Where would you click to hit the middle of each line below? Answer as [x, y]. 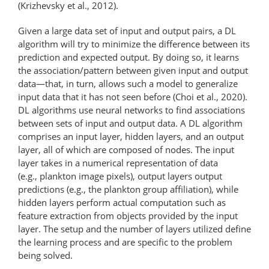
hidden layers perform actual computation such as [122, 202]
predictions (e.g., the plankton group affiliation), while [128, 189]
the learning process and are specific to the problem [125, 242]
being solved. [45, 255]
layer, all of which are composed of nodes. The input [126, 149]
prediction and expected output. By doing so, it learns [128, 57]
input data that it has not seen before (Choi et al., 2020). [133, 96]
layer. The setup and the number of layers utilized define [134, 228]
